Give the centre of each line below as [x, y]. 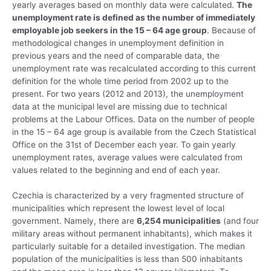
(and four [240, 221]
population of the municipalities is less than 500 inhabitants [127, 259]
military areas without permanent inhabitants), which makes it [132, 234]
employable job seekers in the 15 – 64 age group [109, 31]
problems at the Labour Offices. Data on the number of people [133, 119]
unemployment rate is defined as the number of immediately [134, 18]
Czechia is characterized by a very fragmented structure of [128, 196]
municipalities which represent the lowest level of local [118, 208]
